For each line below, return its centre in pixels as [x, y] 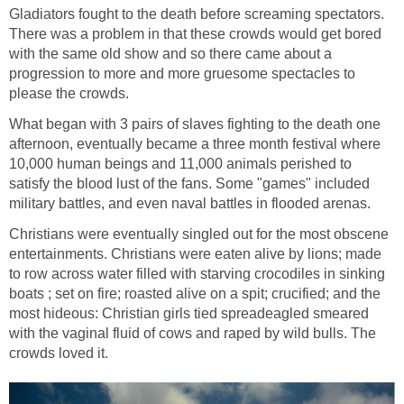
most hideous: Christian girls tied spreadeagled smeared [189, 314]
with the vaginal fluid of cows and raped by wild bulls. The [193, 334]
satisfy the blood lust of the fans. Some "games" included [189, 184]
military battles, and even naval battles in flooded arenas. [190, 204]
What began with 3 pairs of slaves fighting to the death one [195, 124]
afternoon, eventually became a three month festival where [195, 144]
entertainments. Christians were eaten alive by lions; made [195, 254]
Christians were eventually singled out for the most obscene [199, 234]
